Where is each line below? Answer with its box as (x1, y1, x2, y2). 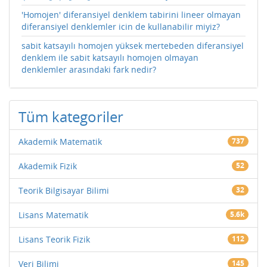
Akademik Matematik (18, 135, 102, 147)
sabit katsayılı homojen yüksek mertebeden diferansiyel (21, 39, 244, 51)
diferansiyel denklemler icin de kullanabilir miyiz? (21, 20, 220, 32)
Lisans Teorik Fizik (18, 233, 90, 245)
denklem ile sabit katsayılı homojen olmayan (21, 51, 198, 63)
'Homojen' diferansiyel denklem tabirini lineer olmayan (21, 8, 241, 20)
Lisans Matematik (18, 209, 88, 221)
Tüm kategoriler (18, 106, 123, 126)
